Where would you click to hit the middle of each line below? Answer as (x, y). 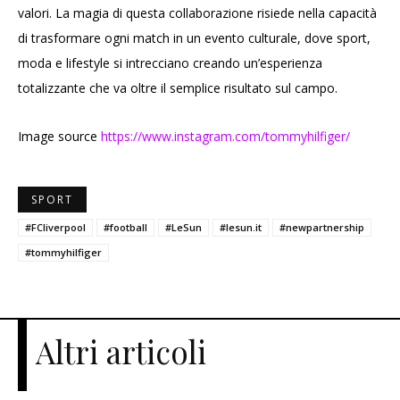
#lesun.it (241, 228)
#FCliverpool (55, 228)
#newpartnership (322, 228)
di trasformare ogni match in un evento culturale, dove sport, (194, 38)
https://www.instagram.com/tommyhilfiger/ (225, 137)
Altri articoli (121, 352)
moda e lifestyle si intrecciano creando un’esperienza (170, 63)
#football (125, 228)
